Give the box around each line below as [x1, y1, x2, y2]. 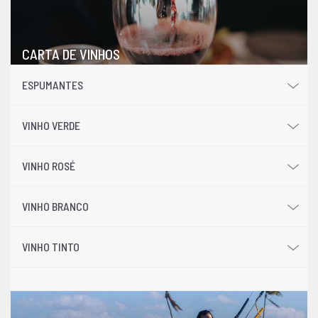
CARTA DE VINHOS [22, 45, 120, 63]
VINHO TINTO [22, 240, 79, 254]
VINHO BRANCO [22, 199, 89, 214]
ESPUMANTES [22, 78, 83, 92]
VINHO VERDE [22, 119, 80, 133]
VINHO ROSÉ [22, 159, 75, 173]
